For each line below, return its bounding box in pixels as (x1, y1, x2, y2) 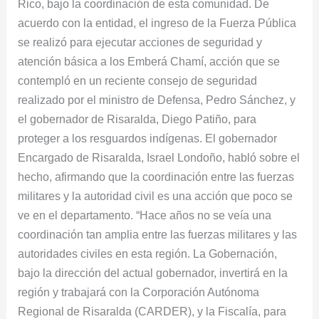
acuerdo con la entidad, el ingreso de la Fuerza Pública (18, 16, 297, 30)
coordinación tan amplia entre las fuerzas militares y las (18, 228, 298, 241)
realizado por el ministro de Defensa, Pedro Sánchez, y (18, 93, 296, 107)
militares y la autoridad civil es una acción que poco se (18, 189, 293, 203)
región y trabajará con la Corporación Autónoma (18, 286, 260, 299)
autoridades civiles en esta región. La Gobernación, (18, 247, 278, 261)
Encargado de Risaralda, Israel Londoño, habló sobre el (18, 151, 300, 164)
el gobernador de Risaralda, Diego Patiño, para (18, 113, 257, 126)
